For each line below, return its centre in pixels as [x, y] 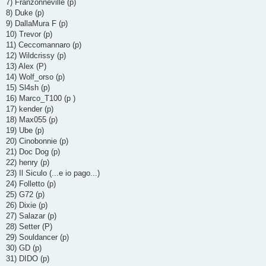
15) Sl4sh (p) [28, 88]
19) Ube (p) [25, 131]
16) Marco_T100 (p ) [41, 99]
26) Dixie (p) [27, 205]
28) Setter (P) [29, 227]
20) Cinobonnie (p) [37, 141]
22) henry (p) [28, 163]
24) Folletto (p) [31, 184]
